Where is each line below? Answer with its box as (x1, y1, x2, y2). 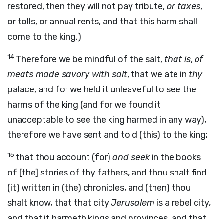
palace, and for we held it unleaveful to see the (7, 84, 196, 95)
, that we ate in (127, 69, 189, 80)
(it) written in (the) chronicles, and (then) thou (7, 182, 191, 193)
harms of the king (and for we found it (7, 99, 161, 110)
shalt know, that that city (7, 197, 111, 208)
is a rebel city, (154, 197, 211, 208)
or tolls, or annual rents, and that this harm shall (7, 16, 197, 27)
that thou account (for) (16, 152, 112, 163)
